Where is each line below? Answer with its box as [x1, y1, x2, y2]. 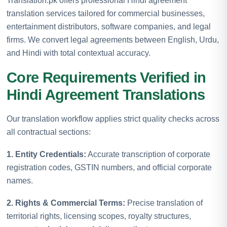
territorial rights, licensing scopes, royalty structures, [7, 211, 191, 220]
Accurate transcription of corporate [86, 149, 210, 159]
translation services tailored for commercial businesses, [7, 9, 205, 18]
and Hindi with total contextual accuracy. [7, 48, 150, 57]
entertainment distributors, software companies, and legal [7, 22, 211, 31]
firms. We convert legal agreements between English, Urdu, [7, 35, 219, 44]
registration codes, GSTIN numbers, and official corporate [7, 163, 212, 172]
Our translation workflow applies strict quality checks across [7, 114, 219, 123]
